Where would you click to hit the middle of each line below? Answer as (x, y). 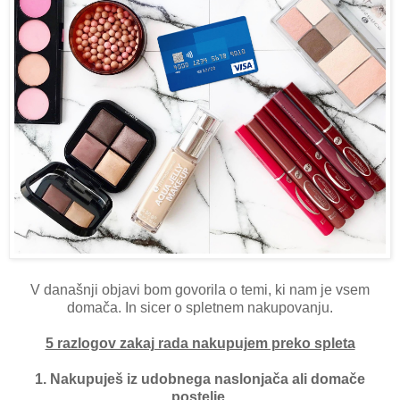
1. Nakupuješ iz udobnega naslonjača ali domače (200, 379)
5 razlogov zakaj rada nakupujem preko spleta (200, 344)
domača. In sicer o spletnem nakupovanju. (200, 308)
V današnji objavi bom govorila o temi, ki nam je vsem (200, 290)
